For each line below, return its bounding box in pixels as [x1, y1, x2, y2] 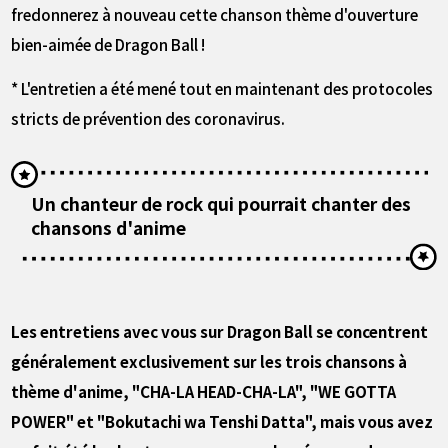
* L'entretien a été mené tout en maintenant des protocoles [11, 77, 434, 100]
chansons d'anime [31, 214, 187, 240]
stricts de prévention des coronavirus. [11, 107, 286, 130]
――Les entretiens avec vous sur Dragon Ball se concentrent [11, 319, 429, 342]
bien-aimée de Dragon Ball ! [11, 32, 206, 55]
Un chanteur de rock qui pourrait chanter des [31, 190, 412, 216]
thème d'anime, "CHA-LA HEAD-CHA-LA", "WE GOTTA [11, 379, 397, 402]
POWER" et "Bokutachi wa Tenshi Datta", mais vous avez [11, 409, 434, 432]
